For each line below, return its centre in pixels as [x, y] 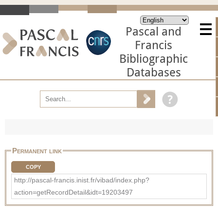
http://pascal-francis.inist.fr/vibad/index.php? [82, 180]
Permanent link [37, 150]
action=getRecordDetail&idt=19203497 [73, 192]
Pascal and [154, 32]
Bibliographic [154, 59]
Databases [154, 73]
